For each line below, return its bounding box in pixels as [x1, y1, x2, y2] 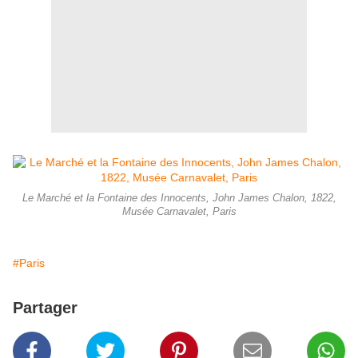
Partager [13, 299, 78, 317]
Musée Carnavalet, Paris [121, 206, 237, 218]
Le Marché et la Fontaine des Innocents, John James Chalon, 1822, [22, 193, 336, 205]
